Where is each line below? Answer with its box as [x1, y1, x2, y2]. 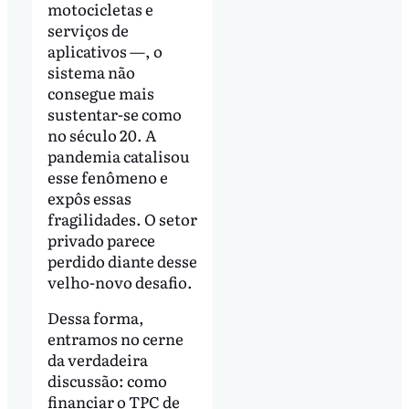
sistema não [47, 59, 135, 83]
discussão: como [47, 369, 167, 393]
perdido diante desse [47, 248, 197, 272]
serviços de [47, 17, 129, 41]
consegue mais [47, 80, 154, 104]
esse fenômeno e [47, 164, 168, 188]
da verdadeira [47, 348, 148, 372]
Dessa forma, [47, 306, 144, 330]
